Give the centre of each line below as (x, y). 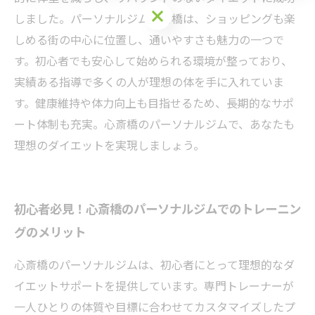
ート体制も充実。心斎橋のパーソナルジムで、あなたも (154, 124)
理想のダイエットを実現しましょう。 (109, 145)
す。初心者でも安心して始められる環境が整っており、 (153, 60)
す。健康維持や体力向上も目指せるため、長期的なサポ (154, 103)
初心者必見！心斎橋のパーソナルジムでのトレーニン (157, 208)
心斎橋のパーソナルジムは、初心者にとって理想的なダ (154, 264)
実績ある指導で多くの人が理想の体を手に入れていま (149, 82)
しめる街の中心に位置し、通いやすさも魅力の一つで (149, 39)
